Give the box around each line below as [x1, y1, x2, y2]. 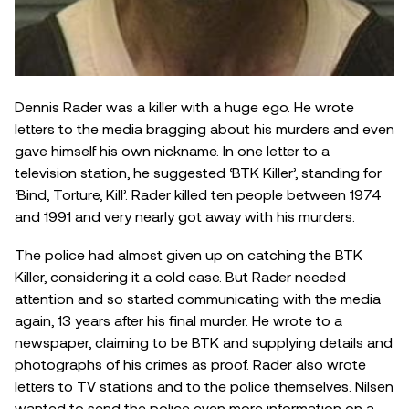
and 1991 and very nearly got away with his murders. [15, 207, 355, 225]
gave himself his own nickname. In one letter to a [15, 142, 330, 160]
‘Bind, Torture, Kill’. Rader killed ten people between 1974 [15, 185, 382, 204]
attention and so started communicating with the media [15, 288, 381, 307]
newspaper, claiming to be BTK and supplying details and [15, 332, 393, 351]
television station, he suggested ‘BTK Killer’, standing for [15, 163, 382, 182]
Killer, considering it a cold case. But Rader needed [15, 267, 346, 285]
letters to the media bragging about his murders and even [15, 120, 394, 138]
